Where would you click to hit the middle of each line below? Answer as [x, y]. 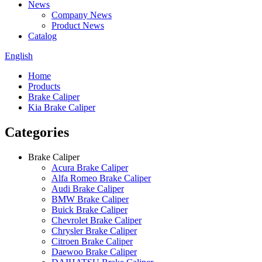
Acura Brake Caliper [90, 167]
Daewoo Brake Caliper [94, 251]
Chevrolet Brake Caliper [96, 220]
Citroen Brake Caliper [92, 241]
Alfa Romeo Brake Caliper [101, 178]
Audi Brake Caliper [88, 188]
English [19, 56]
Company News [82, 15]
